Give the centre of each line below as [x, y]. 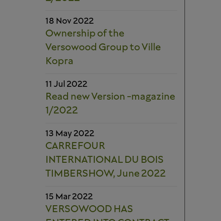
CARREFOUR [75, 147]
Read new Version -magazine [110, 97]
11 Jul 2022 [66, 85]
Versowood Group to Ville [103, 48]
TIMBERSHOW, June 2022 [106, 174]
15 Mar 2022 [69, 197]
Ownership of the [85, 34]
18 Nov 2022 [70, 21]
